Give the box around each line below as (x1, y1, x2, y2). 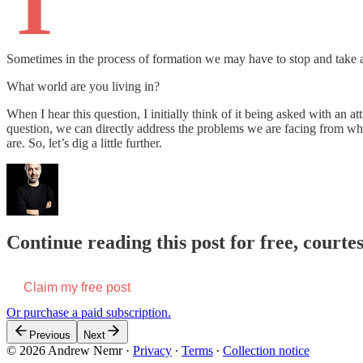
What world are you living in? (6, 79, 160, 93)
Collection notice (223, 343, 310, 357)
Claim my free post (23, 280, 130, 294)
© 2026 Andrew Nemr (6, 343, 122, 357)
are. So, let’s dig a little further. (6, 135, 162, 150)
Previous (29, 328, 70, 341)
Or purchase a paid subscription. (6, 305, 171, 319)
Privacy (133, 343, 172, 357)
